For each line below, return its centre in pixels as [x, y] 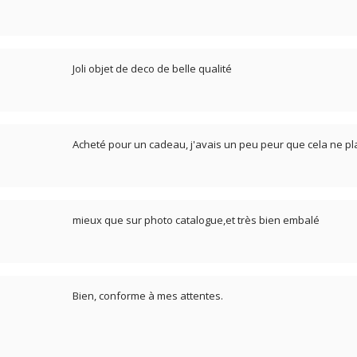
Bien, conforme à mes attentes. [147, 295]
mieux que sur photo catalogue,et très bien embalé [196, 220]
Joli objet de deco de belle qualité [152, 68]
